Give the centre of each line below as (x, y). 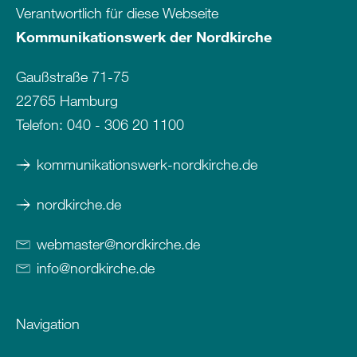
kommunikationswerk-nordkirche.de (147, 165)
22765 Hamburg (67, 101)
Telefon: (41, 125)
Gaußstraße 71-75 (73, 77)
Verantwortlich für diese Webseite (117, 13)
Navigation (48, 324)
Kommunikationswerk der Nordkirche (144, 37)
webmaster (71, 244)
